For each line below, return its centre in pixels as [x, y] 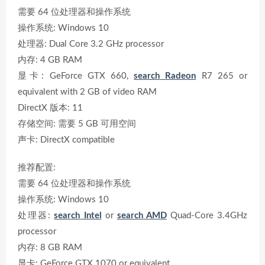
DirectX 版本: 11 [50, 108]
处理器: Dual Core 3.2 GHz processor [91, 44]
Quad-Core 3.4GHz [207, 216]
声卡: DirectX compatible [66, 140]
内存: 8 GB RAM [50, 248]
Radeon [178, 76]
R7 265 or [222, 76]
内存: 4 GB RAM [50, 60]
